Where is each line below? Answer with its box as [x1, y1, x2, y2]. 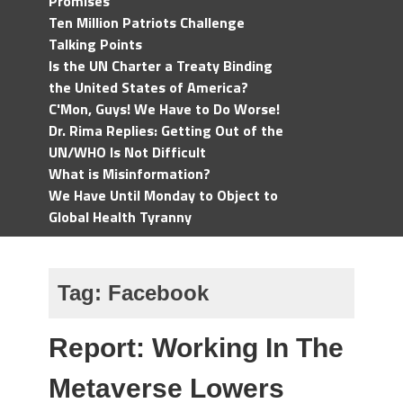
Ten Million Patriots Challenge [49, 12, 245, 33]
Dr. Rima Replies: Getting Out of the [49, 120, 283, 141]
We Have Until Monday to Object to [49, 184, 278, 206]
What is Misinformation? [49, 163, 210, 184]
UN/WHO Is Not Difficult [49, 141, 206, 163]
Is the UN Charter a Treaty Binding [49, 55, 273, 76]
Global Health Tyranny [49, 206, 192, 228]
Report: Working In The [49, 333, 344, 363]
